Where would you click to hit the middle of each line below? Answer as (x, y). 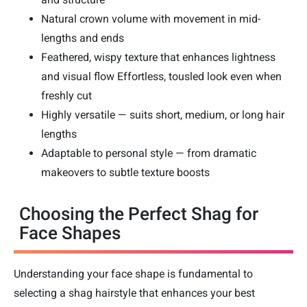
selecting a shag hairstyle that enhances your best (134, 293)
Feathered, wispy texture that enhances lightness (158, 57)
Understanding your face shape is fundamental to (133, 273)
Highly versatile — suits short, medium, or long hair (163, 114)
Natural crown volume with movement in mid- (151, 19)
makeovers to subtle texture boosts (125, 172)
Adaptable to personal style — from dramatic (149, 153)
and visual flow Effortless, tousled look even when (161, 76)
